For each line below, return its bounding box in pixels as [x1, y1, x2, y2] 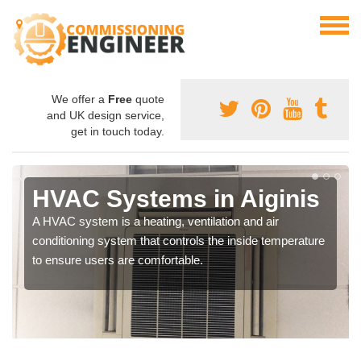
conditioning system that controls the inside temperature [32, 234, 325, 247]
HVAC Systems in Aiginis [32, 185, 320, 212]
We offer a [52, 93, 108, 106]
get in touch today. [71, 125, 164, 138]
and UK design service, [47, 109, 164, 122]
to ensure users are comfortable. [32, 253, 203, 267]
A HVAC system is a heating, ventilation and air [32, 214, 279, 228]
